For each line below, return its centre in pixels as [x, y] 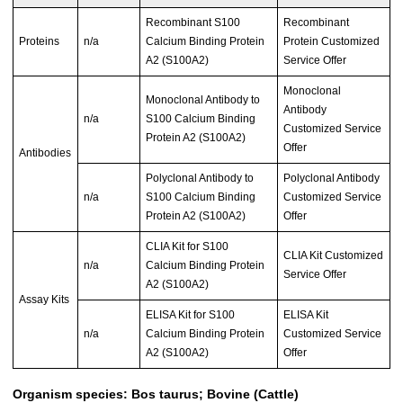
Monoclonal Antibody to [203, 99]
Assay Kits [45, 299]
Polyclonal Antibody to [200, 178]
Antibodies [45, 152]
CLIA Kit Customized [334, 255]
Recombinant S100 [193, 22]
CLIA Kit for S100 [188, 246]
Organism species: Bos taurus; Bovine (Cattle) [156, 394]
